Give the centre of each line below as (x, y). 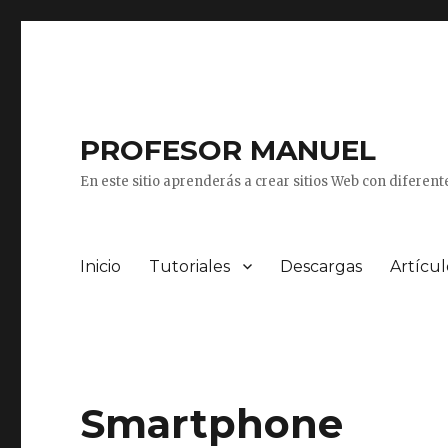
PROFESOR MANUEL (228, 150)
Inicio (101, 266)
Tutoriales (190, 266)
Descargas (321, 266)
